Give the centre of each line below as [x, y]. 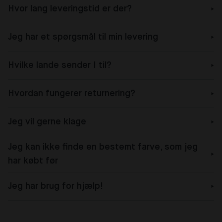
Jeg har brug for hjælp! [55, 186]
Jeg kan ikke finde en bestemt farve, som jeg [103, 147]
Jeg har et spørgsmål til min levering [83, 37]
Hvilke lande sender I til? [60, 65]
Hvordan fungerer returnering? [72, 93]
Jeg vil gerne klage [47, 122]
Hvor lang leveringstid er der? [70, 9]
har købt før [33, 161]
